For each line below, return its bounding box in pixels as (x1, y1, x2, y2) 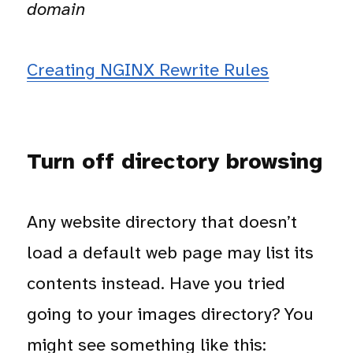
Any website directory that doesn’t (27, 210, 298, 233)
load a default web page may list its (27, 240, 314, 264)
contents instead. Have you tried (27, 271, 286, 295)
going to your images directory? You (27, 302, 314, 325)
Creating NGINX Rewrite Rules (27, 58, 269, 81)
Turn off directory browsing (27, 147, 323, 176)
